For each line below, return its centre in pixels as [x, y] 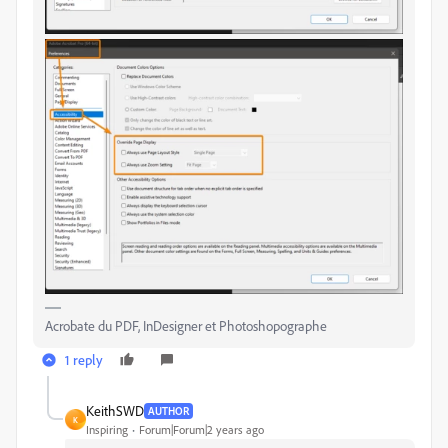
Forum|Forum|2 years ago [201, 430]
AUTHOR [168, 410]
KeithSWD [115, 411]
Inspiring [107, 430]
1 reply [84, 360]
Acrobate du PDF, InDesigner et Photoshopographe [186, 326]
